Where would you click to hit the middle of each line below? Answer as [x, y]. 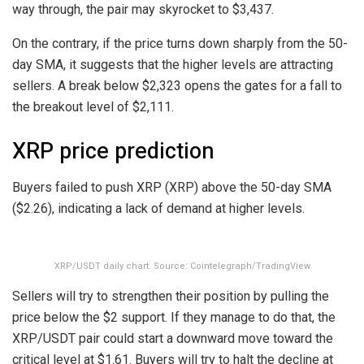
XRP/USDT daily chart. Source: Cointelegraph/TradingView [182, 266]
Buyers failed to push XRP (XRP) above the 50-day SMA [172, 187]
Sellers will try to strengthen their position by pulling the [171, 296]
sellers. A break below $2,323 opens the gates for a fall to [177, 86]
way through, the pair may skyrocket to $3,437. [143, 10]
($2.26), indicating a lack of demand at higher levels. [158, 208]
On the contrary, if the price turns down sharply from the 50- [180, 44]
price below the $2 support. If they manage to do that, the [174, 317]
